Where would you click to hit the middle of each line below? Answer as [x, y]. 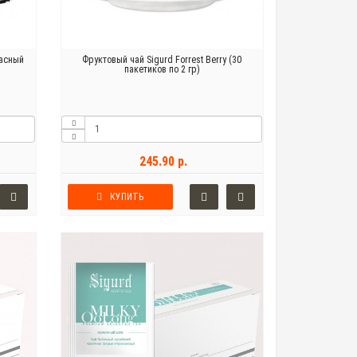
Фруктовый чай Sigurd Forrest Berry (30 [162, 60]
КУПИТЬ [127, 197]
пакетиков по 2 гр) [162, 70]
